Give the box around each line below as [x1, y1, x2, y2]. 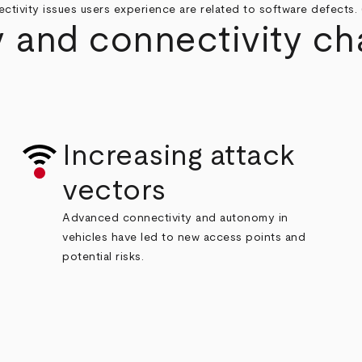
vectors [62, 175, 166, 205]
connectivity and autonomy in [122, 212, 288, 224]
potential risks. [62, 250, 145, 263]
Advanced [62, 212, 120, 224]
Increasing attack [62, 141, 296, 170]
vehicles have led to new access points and [62, 231, 306, 243]
